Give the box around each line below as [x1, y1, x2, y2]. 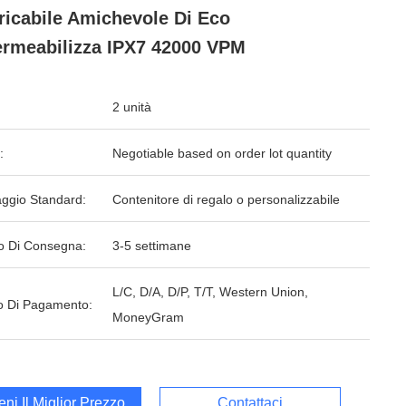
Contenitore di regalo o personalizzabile [112, 192, 340, 207]
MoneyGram [112, 310, 184, 324]
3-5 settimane [112, 238, 191, 253]
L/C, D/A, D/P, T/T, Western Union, [112, 285, 308, 299]
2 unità [112, 100, 151, 114]
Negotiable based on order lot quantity [112, 146, 332, 160]
